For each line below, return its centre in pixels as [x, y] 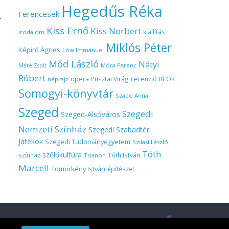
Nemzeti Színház [52, 129]
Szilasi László [150, 142]
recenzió [144, 79]
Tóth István [124, 155]
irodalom [31, 32]
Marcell [34, 168]
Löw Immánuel [83, 50]
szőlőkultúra [62, 155]
